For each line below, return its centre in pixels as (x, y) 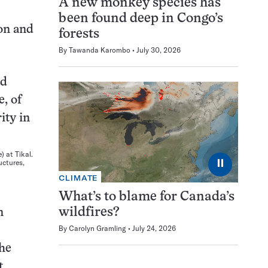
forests (79, 35)
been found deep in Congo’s (141, 19)
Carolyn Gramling (98, 228)
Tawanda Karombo (100, 50)
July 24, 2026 (154, 228)
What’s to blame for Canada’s (147, 197)
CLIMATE (79, 178)
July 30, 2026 (159, 50)
